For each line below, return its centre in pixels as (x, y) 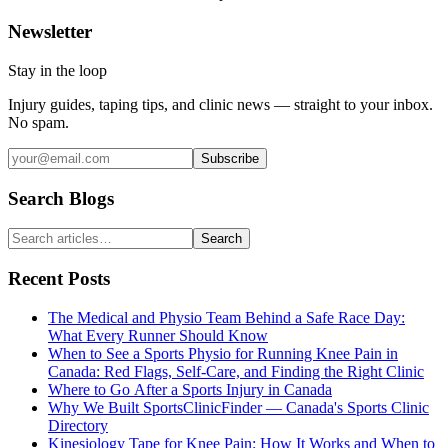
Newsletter (50, 32)
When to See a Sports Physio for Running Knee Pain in (223, 353)
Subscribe (230, 158)
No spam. (38, 122)
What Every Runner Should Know (158, 335)
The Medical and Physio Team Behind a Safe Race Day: (226, 317)
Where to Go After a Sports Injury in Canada (190, 389)
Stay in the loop (57, 70)
